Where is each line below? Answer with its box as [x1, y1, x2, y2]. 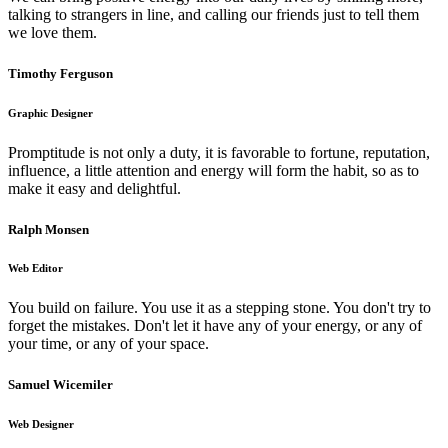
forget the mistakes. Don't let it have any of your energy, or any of [8, 317, 422, 335]
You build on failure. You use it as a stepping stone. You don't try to [8, 299, 431, 317]
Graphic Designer [8, 106, 93, 119]
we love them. [8, 23, 97, 41]
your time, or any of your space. [8, 335, 209, 353]
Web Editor [8, 262, 63, 275]
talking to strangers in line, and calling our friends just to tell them [8, 5, 419, 23]
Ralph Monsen [8, 221, 89, 237]
